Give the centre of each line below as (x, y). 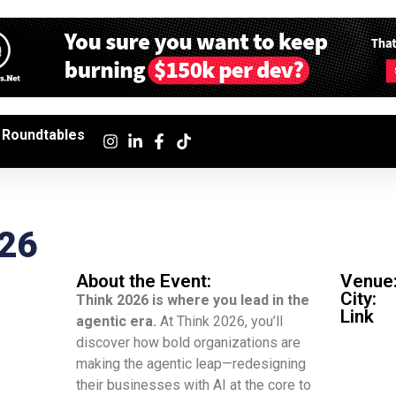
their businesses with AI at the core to (194, 385)
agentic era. (116, 321)
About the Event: (144, 281)
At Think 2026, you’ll (220, 321)
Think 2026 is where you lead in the (193, 300)
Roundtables (43, 135)
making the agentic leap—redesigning (191, 364)
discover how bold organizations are (188, 343)
